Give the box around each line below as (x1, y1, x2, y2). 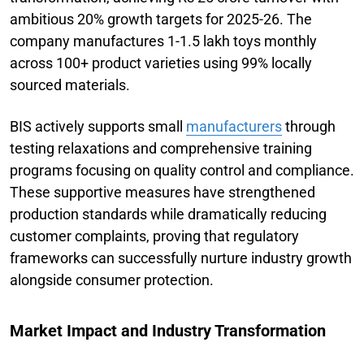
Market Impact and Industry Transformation (10, 320, 326, 340)
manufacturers (186, 117, 282, 135)
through (282, 117, 336, 135)
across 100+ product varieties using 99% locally (10, 54, 312, 71)
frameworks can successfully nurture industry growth (10, 249, 352, 266)
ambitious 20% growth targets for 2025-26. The (10, 10, 312, 28)
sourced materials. (10, 76, 130, 93)
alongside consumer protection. (10, 271, 214, 288)
